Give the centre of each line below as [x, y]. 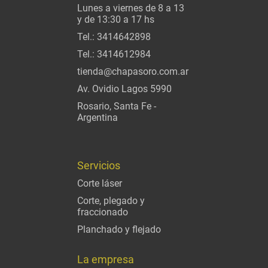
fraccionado [103, 212]
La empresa [106, 259]
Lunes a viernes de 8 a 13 [131, 8]
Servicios [99, 165]
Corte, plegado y [111, 200]
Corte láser [100, 183]
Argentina [98, 117]
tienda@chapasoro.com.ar [133, 71]
